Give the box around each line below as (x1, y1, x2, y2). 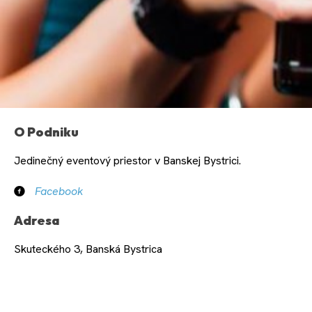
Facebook (35, 184, 84, 199)
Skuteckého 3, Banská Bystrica (14, 242, 162, 257)
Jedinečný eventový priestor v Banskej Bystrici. (14, 153, 241, 169)
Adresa (14, 212, 59, 229)
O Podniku (14, 124, 79, 141)
